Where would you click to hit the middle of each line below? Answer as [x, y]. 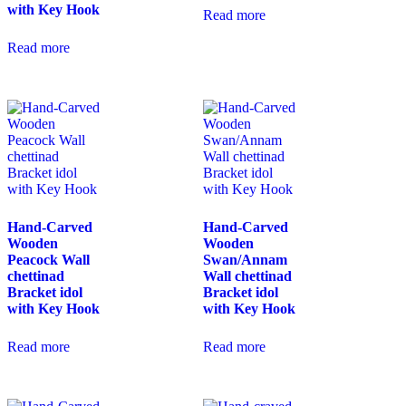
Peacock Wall [48, 259]
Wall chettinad [247, 275]
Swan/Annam [245, 259]
